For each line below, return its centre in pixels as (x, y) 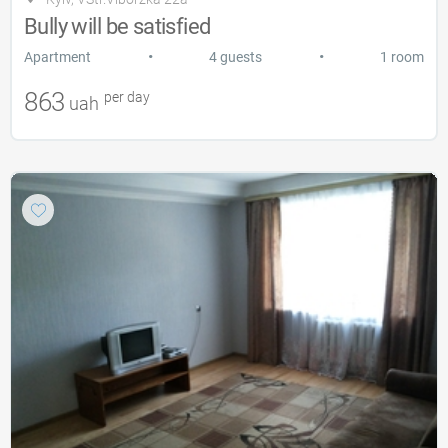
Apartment (57, 56)
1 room (402, 56)
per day (125, 96)
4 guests (235, 56)
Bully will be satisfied (117, 26)
